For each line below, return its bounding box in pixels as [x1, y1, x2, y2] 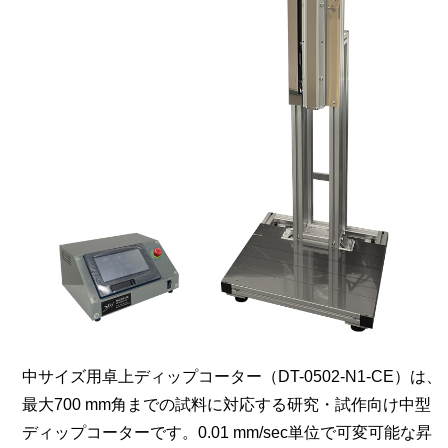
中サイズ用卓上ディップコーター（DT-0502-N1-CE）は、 [21, 368, 442, 386]
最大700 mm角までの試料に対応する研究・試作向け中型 [21, 396, 431, 414]
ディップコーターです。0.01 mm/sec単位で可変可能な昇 [21, 424, 432, 442]
